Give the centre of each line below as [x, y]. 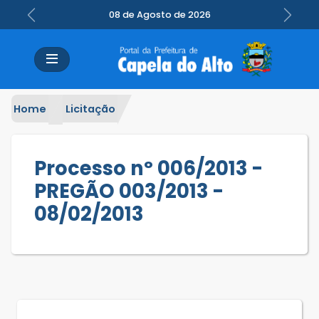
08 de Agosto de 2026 [159, 15]
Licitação [90, 109]
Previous [54, 22]
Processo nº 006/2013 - [148, 168]
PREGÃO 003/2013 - [129, 191]
